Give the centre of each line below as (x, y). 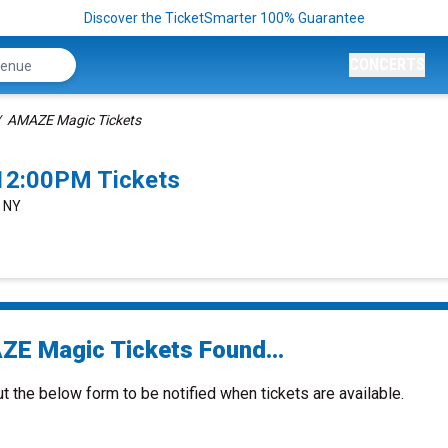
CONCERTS (387, 64)
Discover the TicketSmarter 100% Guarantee (224, 18)
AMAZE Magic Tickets (74, 120)
